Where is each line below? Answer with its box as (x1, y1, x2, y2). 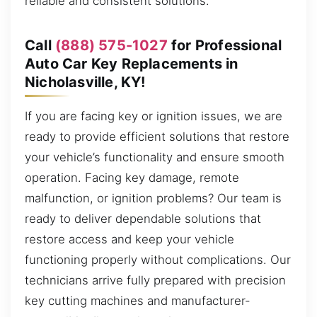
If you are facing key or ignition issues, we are (25, 108, 282, 123)
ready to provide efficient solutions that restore (25, 129, 289, 144)
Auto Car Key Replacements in (25, 54, 238, 72)
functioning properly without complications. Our (25, 252, 291, 267)
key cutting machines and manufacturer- (25, 293, 250, 308)
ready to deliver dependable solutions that (25, 211, 261, 226)
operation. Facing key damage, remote (25, 170, 239, 185)
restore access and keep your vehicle (25, 231, 234, 246)
